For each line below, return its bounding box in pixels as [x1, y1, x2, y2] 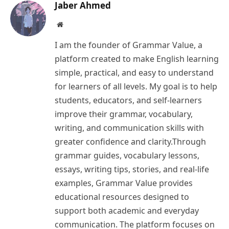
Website [62, 20, 85, 28]
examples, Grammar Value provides [55, 177, 193, 189]
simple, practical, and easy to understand [55, 67, 214, 79]
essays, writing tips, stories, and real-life [55, 164, 209, 175]
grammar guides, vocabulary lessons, [55, 150, 199, 162]
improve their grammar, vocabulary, [55, 108, 193, 120]
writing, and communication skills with [55, 122, 204, 134]
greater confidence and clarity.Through [55, 136, 206, 148]
